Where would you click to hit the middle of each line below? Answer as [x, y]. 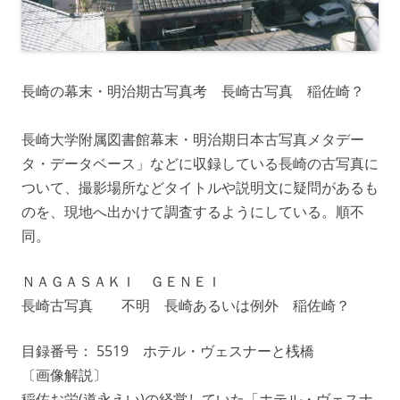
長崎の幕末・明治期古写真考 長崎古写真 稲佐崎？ [193, 92]
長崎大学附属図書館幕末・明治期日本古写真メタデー [193, 140]
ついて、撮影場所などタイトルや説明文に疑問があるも [200, 188]
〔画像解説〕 [64, 375]
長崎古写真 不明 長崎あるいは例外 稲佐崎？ [186, 306]
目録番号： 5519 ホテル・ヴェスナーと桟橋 [168, 351]
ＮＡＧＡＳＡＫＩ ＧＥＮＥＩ [121, 282]
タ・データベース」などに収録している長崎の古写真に [200, 164]
